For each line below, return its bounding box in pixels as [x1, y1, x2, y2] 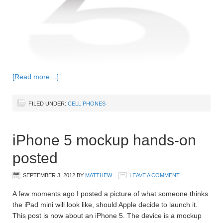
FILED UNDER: [28, 101, 68, 107]
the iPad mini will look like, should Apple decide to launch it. [12, 201, 198, 209]
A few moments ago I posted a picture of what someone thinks [12, 190, 208, 198]
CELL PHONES [68, 101, 106, 107]
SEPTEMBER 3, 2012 [23, 172, 75, 179]
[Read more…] [12, 73, 59, 81]
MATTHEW [85, 172, 112, 179]
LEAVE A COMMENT [129, 172, 180, 179]
